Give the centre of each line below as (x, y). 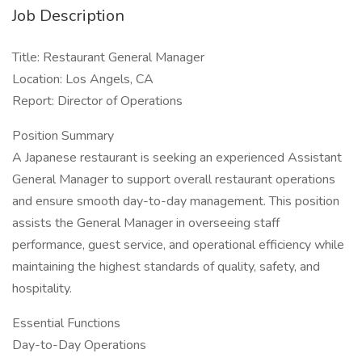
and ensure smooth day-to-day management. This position (176, 201)
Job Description (68, 16)
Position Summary (63, 136)
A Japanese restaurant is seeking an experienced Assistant (177, 158)
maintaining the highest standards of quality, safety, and (166, 267)
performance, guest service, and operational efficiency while (178, 245)
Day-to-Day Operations (79, 345)
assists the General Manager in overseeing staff (146, 223)
